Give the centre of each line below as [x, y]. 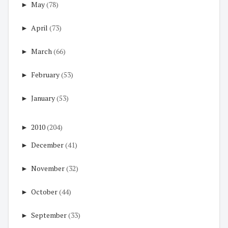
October [44, 192]
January [43, 98]
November [48, 168]
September [49, 215]
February [45, 75]
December [47, 145]
